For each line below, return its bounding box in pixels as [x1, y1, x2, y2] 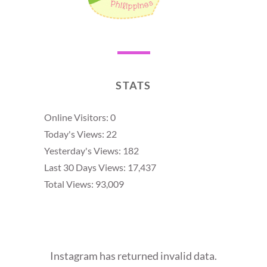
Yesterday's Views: [44, 144, 123, 156]
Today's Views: [44, 128, 106, 139]
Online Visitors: [44, 111, 110, 123]
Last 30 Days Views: [44, 161, 128, 173]
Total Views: [44, 178, 95, 190]
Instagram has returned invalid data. [50, 249, 217, 262]
